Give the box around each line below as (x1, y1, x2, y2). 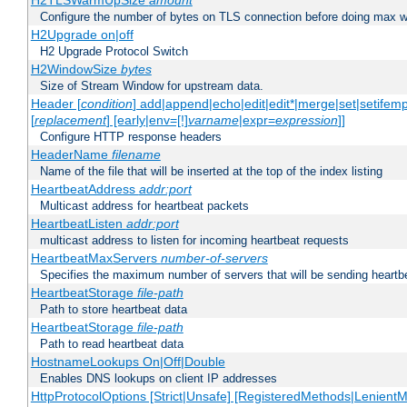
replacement (34, 113, 106, 128)
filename (111, 147, 161, 163)
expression (274, 113, 338, 128)
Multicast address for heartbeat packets (40, 199, 249, 213)
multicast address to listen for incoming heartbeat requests (40, 233, 349, 248)
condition (80, 96, 133, 112)
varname (187, 113, 239, 128)
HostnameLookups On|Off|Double (30, 354, 225, 370)
